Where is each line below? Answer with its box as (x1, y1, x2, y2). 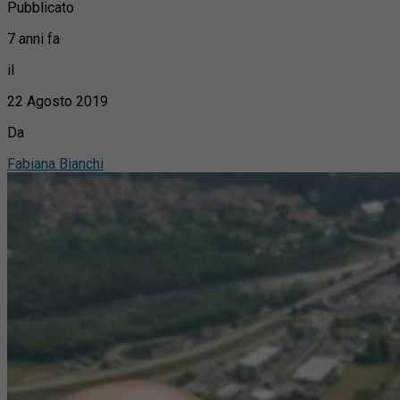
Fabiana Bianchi (7, 154, 104, 172)
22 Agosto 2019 (7, 92, 108, 110)
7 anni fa (7, 29, 60, 47)
